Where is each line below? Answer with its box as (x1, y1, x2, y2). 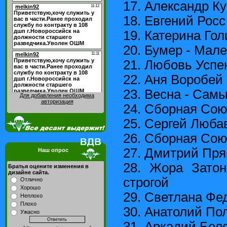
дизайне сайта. (8, 169, 49, 175)
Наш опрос (37, 147, 68, 153)
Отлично (20, 176, 43, 182)
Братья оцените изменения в (8, 163, 89, 169)
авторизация (41, 98, 73, 104)
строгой (123, 175, 169, 190)
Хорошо (20, 184, 41, 191)
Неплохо (20, 193, 43, 199)
